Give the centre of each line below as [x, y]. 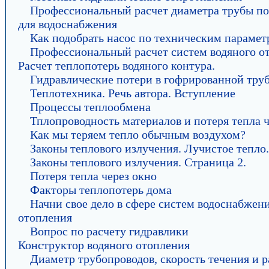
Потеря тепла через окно [93, 176]
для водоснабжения [68, 24]
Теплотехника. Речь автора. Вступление [133, 93]
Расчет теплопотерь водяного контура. [116, 65]
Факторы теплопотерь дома [101, 190]
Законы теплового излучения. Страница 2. [138, 162]
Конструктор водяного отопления [104, 245]
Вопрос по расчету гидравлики [109, 231]
